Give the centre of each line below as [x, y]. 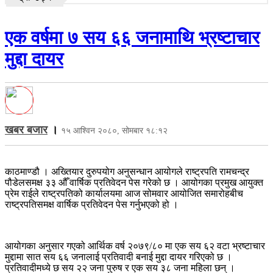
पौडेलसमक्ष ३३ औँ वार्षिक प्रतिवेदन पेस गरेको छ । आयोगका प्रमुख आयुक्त [134, 182]
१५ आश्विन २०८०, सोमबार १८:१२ [114, 130]
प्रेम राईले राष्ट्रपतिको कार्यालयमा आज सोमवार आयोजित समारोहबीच [124, 193]
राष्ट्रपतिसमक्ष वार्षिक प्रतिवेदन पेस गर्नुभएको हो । [92, 204]
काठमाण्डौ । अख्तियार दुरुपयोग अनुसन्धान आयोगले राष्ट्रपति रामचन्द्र [127, 171]
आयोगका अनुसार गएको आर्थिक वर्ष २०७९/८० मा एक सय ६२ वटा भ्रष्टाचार [135, 246]
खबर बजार [26, 129]
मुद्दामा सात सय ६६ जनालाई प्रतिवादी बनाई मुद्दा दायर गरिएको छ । [119, 257]
